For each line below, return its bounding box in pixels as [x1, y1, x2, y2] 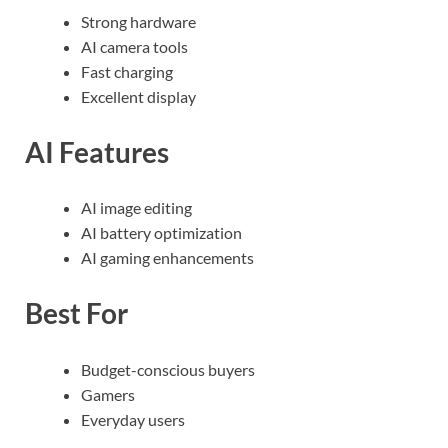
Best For [25, 296, 128, 331]
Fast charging [81, 61, 173, 81]
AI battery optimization [81, 223, 242, 243]
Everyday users [81, 409, 185, 429]
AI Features [25, 135, 169, 170]
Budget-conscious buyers [81, 359, 255, 379]
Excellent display [81, 86, 196, 106]
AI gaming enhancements [81, 248, 254, 268]
